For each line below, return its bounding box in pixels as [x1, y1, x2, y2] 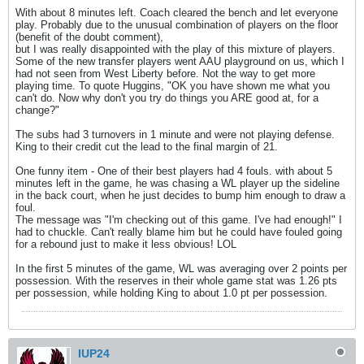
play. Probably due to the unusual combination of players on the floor [15, 19, 338, 31]
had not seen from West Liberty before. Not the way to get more [15, 67, 315, 80]
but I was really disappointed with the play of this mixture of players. [15, 43, 336, 55]
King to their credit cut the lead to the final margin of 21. [15, 141, 278, 153]
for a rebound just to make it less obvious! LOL [15, 238, 236, 250]
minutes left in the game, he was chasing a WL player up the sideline [15, 177, 340, 189]
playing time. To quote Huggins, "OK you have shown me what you [15, 80, 330, 92]
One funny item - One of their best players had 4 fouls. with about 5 [15, 165, 332, 177]
